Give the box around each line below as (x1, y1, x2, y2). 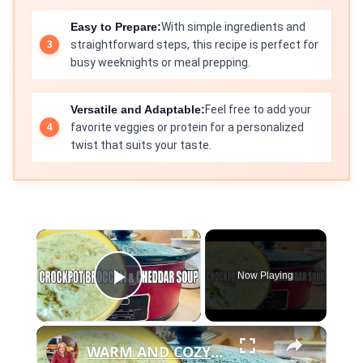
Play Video (118, 285, 236, 313)
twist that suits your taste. (70, 139, 211, 152)
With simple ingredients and (161, 20, 305, 33)
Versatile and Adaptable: (70, 103, 205, 116)
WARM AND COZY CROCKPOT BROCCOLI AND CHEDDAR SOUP (210, 342, 223, 361)
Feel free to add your (205, 103, 311, 116)
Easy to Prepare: (70, 20, 161, 33)
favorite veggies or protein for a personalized (70, 121, 304, 134)
